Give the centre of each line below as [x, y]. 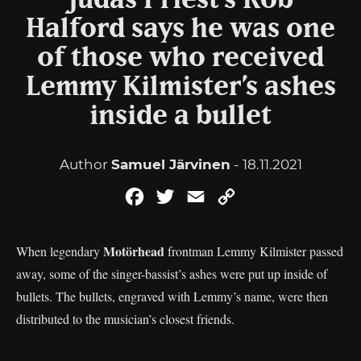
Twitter [200, 196]
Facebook [178, 196]
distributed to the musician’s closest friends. [125, 319]
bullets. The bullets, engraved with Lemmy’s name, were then [172, 296]
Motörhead [135, 251]
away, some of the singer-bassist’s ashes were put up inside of [172, 274]
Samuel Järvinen [170, 164]
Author [85, 164]
